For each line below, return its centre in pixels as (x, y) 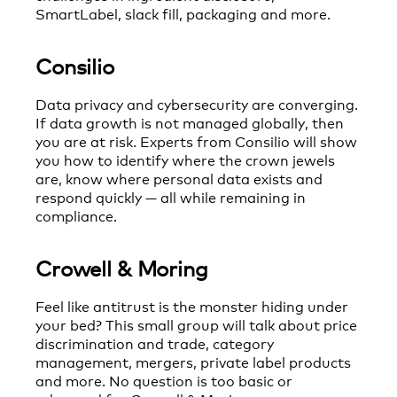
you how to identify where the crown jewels (185, 159)
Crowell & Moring (122, 267)
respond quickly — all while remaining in (171, 196)
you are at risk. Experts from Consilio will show (196, 140)
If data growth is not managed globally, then (190, 122)
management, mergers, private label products (193, 361)
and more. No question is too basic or (164, 379)
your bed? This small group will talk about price (196, 323)
